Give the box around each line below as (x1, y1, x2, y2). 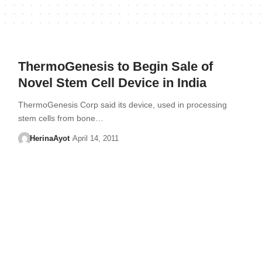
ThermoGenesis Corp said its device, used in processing (18, 100, 227, 109)
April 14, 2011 (72, 134, 119, 143)
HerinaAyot (30, 134, 70, 143)
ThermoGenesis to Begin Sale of (18, 59, 213, 74)
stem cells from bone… (18, 113, 104, 123)
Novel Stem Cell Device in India (18, 75, 206, 90)
